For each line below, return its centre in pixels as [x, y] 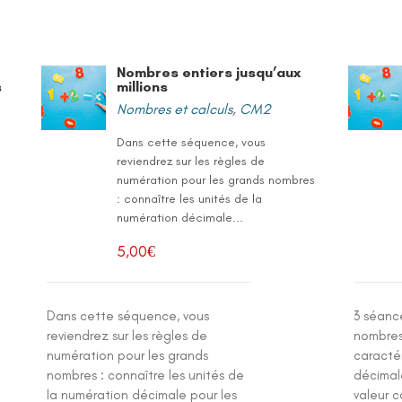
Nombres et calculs [175, 109]
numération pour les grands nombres [216, 180]
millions [143, 87]
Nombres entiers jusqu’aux [209, 72]
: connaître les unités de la [190, 199]
